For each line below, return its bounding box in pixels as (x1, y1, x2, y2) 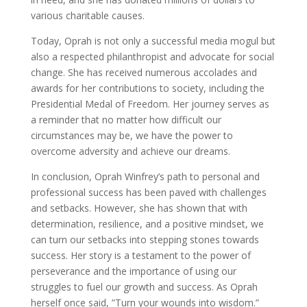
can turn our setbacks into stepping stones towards (30, 233, 259, 246)
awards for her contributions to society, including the (30, 82, 265, 95)
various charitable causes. (30, 9, 145, 22)
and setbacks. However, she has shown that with (30, 201, 247, 214)
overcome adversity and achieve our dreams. (30, 145, 230, 158)
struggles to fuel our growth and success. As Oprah (30, 280, 258, 293)
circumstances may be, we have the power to (30, 129, 233, 142)
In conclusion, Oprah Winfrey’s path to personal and (30, 170, 260, 183)
